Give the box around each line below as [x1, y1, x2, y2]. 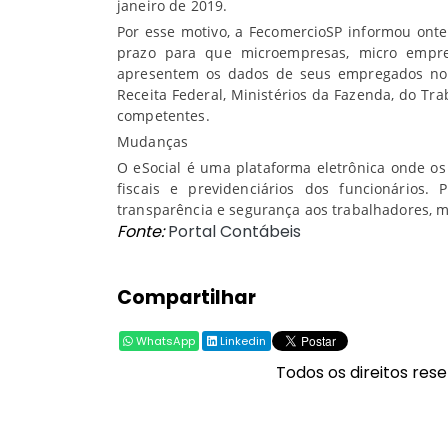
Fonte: [117, 220, 164, 243]
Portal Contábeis [168, 220, 301, 243]
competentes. [117, 106, 210, 125]
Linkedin [217, 333, 266, 349]
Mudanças [117, 132, 189, 151]
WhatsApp [133, 333, 195, 349]
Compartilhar [117, 284, 256, 311]
